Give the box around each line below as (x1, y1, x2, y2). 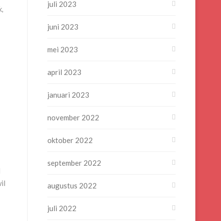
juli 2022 (47, 204, 76, 213)
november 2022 (47, 113, 99, 122)
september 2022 (47, 158, 101, 167)
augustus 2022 (47, 181, 97, 190)
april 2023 (47, 68, 81, 76)
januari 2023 (47, 90, 89, 99)
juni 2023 (47, 22, 78, 31)
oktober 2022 (47, 136, 93, 145)
